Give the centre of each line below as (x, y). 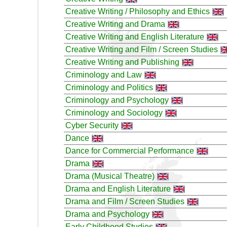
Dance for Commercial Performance (130, 150)
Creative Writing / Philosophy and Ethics (138, 11)
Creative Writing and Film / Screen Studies (142, 49)
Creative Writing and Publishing (122, 62)
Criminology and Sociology (114, 112)
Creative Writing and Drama (115, 24)
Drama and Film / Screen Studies (125, 201)
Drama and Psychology (107, 214)
